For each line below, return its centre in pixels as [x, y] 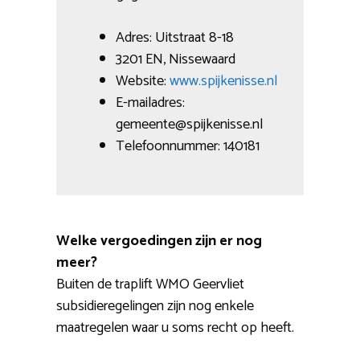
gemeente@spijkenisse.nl [189, 125]
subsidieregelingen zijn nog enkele [155, 307]
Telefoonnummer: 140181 [188, 147]
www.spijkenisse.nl [223, 82]
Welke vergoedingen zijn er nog [159, 241]
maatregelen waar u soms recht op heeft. [175, 328]
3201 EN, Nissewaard [176, 60]
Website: [143, 82]
